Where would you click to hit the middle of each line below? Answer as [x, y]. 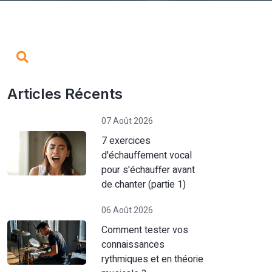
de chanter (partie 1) [143, 185]
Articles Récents [65, 94]
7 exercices [126, 141]
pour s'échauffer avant [148, 170]
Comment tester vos [144, 230]
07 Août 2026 [127, 121]
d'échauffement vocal [146, 155]
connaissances [133, 245]
